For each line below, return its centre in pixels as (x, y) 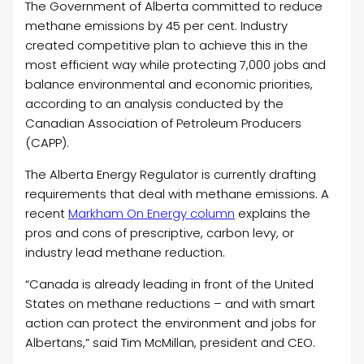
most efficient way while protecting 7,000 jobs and (176, 65)
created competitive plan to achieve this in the (167, 45)
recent (47, 214)
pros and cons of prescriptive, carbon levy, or (160, 233)
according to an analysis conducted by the (155, 104)
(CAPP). (48, 143)
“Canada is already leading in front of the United (170, 284)
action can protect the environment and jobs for (171, 323)
